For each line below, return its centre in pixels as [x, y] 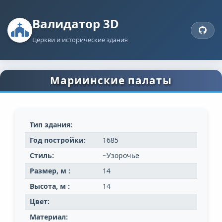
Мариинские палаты [111, 81]
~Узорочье [121, 156]
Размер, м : [50, 171]
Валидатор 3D [76, 24]
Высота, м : [50, 186]
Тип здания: [51, 125]
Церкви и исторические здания [80, 40]
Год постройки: [58, 140]
